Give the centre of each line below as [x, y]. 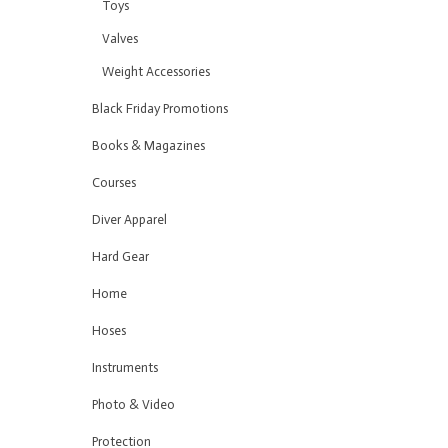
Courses [114, 182]
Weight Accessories [156, 71]
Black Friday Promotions [160, 108]
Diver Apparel [129, 219]
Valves [120, 38]
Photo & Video [133, 404]
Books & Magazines [148, 145]
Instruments [125, 367]
